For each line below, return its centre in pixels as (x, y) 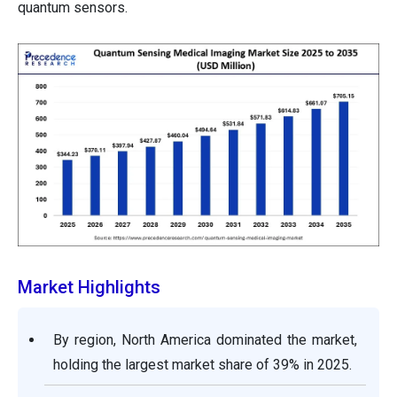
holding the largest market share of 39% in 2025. (202, 365)
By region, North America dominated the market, (205, 340)
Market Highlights (89, 288)
